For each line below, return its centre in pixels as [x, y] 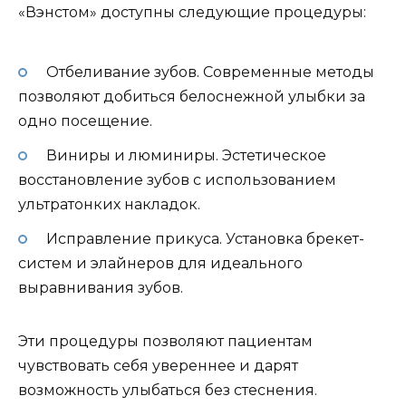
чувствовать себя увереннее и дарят [158, 366]
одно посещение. [85, 121]
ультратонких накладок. [109, 204]
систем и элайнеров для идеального [160, 264]
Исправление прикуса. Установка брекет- [205, 239]
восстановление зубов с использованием [177, 179]
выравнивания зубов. [101, 288]
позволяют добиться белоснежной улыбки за [192, 96]
